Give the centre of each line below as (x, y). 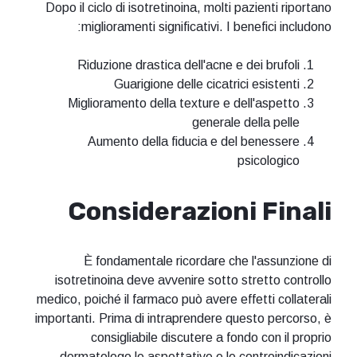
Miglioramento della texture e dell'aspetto (184, 104)
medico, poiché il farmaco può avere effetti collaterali (184, 299)
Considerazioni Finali (200, 211)
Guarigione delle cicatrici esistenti (207, 84)
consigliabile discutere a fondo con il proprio (211, 337)
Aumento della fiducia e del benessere (194, 142)
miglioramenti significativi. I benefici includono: (206, 27)
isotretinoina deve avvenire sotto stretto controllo (193, 280)
